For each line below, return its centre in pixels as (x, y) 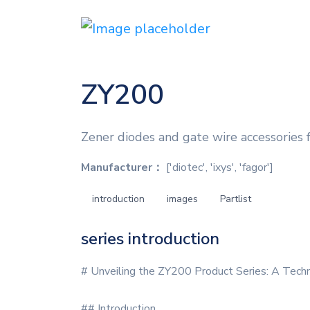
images (182, 199)
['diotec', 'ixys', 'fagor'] (218, 167)
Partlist (236, 199)
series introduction (150, 239)
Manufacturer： (122, 167)
